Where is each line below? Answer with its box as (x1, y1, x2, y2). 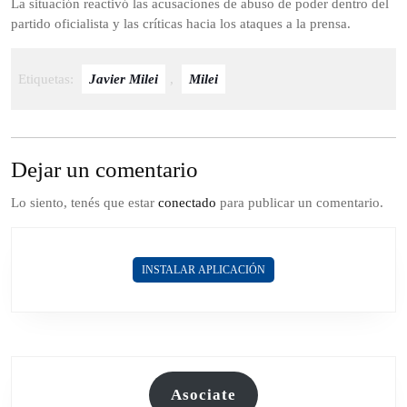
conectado (158, 195, 216, 211)
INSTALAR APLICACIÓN (142, 263, 265, 277)
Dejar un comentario (11, 157, 198, 183)
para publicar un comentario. (216, 195, 383, 211)
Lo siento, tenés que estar (11, 195, 158, 211)
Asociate (171, 386, 236, 404)
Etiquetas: (18, 72, 77, 87)
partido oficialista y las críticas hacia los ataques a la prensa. (11, 16, 351, 32)
